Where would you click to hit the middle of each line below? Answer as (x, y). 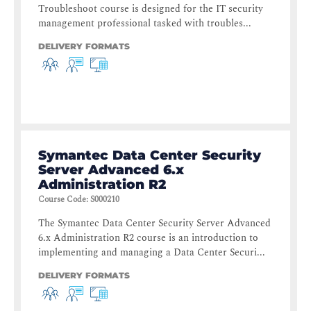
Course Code (62, 200)
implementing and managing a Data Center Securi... (152, 253)
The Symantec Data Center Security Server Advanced (154, 224)
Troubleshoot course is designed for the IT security (151, 9)
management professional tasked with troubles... (145, 24)
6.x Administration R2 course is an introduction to (148, 238)
